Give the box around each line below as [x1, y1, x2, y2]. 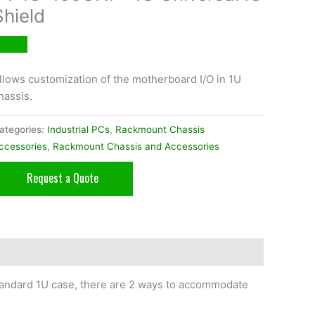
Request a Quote [26, 169, 98, 187]
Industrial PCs [46, 123, 110, 135]
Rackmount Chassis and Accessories [52, 140, 219, 152]
